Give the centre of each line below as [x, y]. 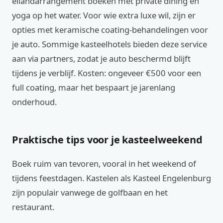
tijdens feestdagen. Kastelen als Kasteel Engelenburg [111, 178]
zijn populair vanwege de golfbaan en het [90, 192]
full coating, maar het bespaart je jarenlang [94, 87]
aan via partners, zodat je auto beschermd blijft [101, 58]
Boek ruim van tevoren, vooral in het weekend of [104, 164]
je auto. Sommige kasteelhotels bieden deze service [110, 44]
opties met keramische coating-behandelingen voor [110, 30]
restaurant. [33, 207]
